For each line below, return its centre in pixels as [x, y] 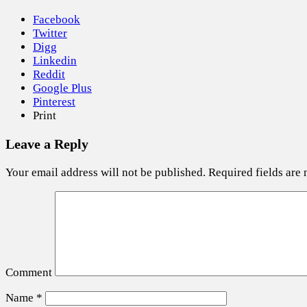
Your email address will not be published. [106, 172]
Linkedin [55, 61]
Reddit [49, 75]
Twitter [50, 34]
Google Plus [62, 88]
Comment [29, 272]
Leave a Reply [47, 144]
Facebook [57, 20]
